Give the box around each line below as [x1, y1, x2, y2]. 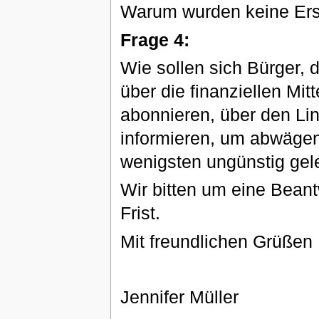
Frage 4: [120, 29, 189, 50]
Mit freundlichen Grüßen [120, 231, 313, 251]
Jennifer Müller [120, 287, 239, 308]
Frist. [120, 203, 160, 224]
